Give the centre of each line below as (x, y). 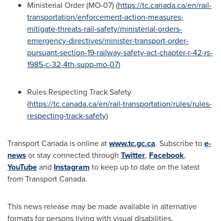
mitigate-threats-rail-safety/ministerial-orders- (105, 29)
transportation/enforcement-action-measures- (105, 17)
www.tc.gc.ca (132, 143)
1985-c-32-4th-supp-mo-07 (73, 64)
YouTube (22, 167)
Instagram (72, 167)
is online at (88, 143)
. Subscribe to (180, 143)
